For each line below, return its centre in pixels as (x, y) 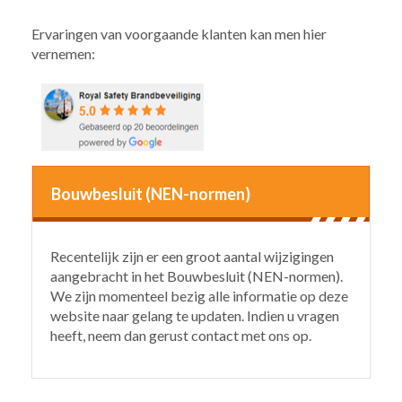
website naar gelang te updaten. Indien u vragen (195, 315)
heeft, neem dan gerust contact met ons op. (181, 335)
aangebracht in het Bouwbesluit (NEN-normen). (197, 276)
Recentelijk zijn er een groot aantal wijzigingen (192, 256)
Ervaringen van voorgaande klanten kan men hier (179, 34)
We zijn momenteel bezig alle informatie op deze (199, 296)
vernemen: (63, 53)
